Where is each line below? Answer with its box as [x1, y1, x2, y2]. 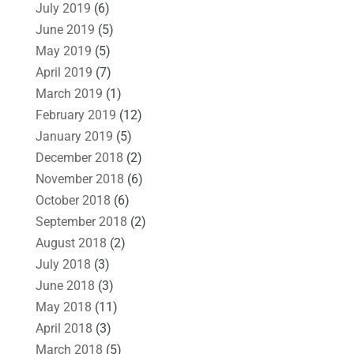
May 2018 [35, 299, 92, 314]
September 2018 [35, 213, 127, 229]
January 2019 [35, 128, 113, 144]
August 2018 [35, 235, 107, 250]
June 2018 [35, 277, 95, 293]
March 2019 [35, 85, 103, 101]
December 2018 [35, 149, 123, 165]
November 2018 [35, 171, 124, 186]
